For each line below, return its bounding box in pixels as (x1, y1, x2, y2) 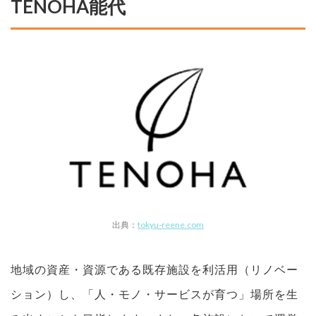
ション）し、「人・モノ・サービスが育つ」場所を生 (11, 286, 298, 300)
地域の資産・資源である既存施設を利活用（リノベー (11, 262, 298, 276)
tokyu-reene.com (138, 219, 204, 230)
